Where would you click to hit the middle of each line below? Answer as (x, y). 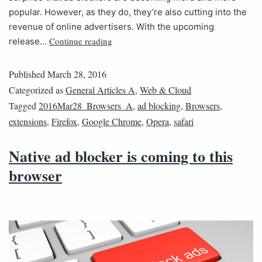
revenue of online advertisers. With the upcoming (111, 27)
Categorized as (37, 90)
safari (184, 122)
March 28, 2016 (77, 74)
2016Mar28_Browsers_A (86, 106)
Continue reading (81, 41)
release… (29, 42)
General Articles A (100, 90)
